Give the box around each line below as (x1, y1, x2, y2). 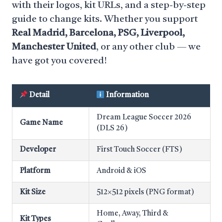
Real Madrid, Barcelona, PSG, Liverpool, (12, 29, 185, 38)
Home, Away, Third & (97, 210, 168, 218)
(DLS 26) (97, 125, 128, 132)
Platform (20, 167, 51, 175)
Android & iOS (97, 167, 146, 175)
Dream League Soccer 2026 (97, 114, 191, 121)
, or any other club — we (96, 43, 201, 52)
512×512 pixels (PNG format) (97, 189, 194, 196)
